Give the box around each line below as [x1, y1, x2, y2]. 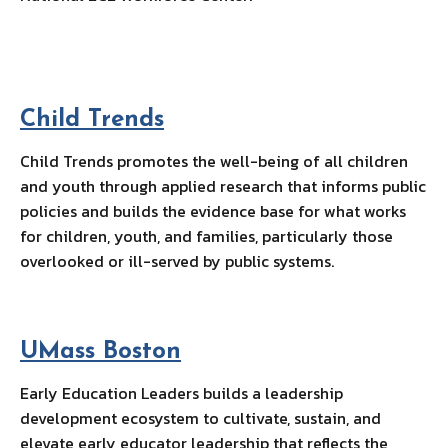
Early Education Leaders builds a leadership [20, 381, 343, 406]
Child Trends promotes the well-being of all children [20, 149, 408, 174]
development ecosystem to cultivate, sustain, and [20, 406, 381, 431]
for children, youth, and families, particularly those [20, 224, 393, 249]
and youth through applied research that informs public [20, 174, 426, 199]
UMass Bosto [20, 340, 166, 365]
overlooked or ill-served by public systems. [20, 249, 340, 274]
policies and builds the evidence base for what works [20, 199, 406, 224]
